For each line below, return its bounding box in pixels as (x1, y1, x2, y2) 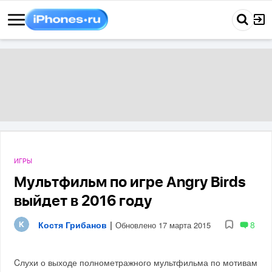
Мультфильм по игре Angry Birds (14, 175, 246, 190)
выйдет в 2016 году (14, 194, 153, 209)
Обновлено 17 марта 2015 (115, 219, 211, 231)
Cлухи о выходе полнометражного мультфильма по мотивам (14, 256, 258, 268)
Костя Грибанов (38, 219, 107, 231)
